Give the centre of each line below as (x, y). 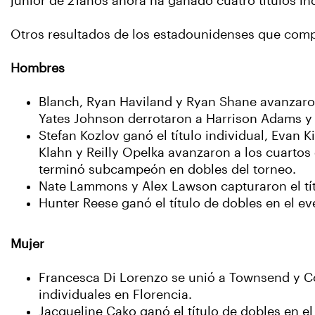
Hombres (38, 68)
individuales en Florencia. (115, 295)
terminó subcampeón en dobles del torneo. (167, 169)
